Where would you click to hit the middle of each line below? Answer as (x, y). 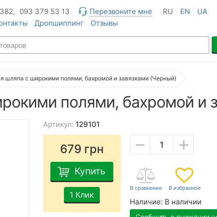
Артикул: (58, 124)
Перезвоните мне (121, 11)
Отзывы (104, 23)
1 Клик (82, 194)
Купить (90, 171)
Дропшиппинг (59, 23)
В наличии (183, 201)
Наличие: (146, 201)
